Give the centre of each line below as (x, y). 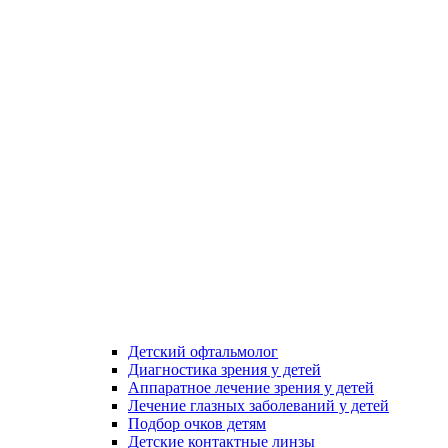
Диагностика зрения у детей (224, 369)
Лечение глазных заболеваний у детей (258, 405)
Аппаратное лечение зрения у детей (251, 387)
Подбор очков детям (197, 423)
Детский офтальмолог (203, 351)
